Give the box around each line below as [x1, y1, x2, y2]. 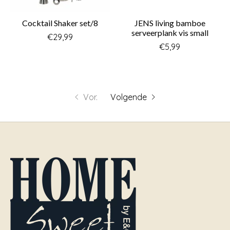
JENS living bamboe [134, 18, 205, 28]
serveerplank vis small [131, 28, 208, 38]
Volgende [110, 92, 147, 103]
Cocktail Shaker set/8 [22, 18, 98, 28]
